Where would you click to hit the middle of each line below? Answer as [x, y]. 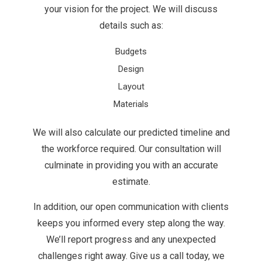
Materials [131, 104]
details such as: [131, 26]
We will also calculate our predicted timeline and [131, 133]
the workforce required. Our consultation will [131, 149]
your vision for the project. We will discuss [131, 9]
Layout [131, 87]
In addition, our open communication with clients [131, 207]
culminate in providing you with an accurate [131, 166]
